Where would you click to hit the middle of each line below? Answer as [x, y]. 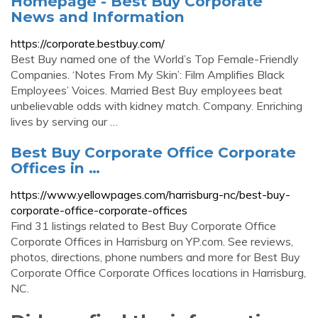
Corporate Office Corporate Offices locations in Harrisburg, [158, 273]
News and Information [98, 17]
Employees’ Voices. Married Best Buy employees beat [147, 90]
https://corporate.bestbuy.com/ [88, 43]
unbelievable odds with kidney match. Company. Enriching [157, 106]
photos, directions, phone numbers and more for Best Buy [155, 257]
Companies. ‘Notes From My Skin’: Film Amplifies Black [148, 75]
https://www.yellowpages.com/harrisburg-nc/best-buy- [150, 194]
